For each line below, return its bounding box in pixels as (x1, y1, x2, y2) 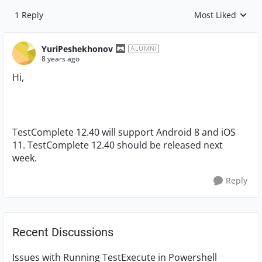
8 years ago (42, 53, 80, 64)
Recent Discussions (12, 225, 113, 239)
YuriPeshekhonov (42, 43, 113, 54)
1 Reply (15, 9, 43, 20)
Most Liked (194, 9, 236, 20)
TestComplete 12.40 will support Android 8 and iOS (12, 126, 236, 139)
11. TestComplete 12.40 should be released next (12, 139, 223, 151)
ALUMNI (130, 44, 157, 53)
